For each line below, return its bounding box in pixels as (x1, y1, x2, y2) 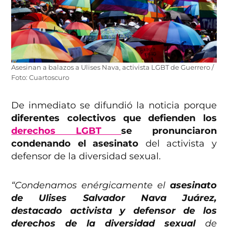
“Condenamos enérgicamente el (11, 180, 170, 191)
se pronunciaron (121, 125, 217, 137)
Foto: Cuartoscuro (11, 74, 70, 82)
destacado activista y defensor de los (11, 205, 217, 217)
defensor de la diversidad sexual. (11, 151, 161, 162)
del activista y (138, 138, 217, 150)
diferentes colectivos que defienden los (11, 112, 217, 124)
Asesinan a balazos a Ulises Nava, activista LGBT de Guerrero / (11, 64, 214, 72)
